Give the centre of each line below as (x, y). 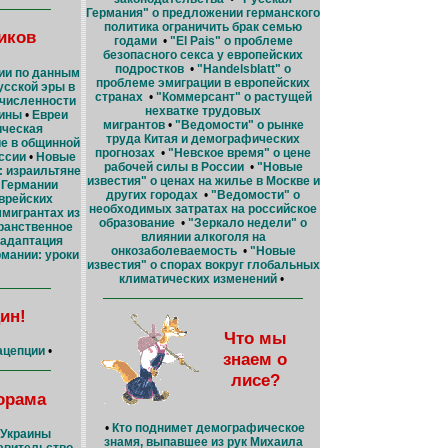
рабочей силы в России (173, 166)
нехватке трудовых (203, 110)
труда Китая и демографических (203, 138)
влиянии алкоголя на (203, 236)
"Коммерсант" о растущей (232, 96)
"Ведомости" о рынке (237, 124)
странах (118, 96)
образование (137, 222)
